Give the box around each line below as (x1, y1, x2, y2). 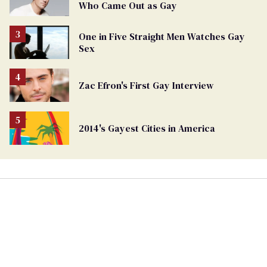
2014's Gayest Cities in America (79, 121, 215, 135)
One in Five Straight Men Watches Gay (79, 29, 245, 43)
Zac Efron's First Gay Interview (79, 78, 213, 92)
